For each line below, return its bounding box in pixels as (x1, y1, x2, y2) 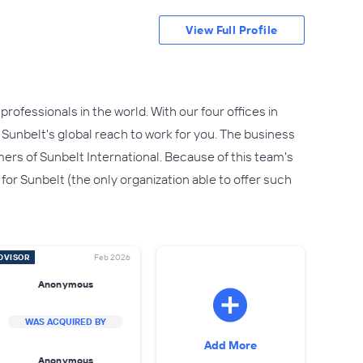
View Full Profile (186, 23, 278, 37)
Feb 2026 (93, 252, 130, 263)
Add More (203, 338, 257, 352)
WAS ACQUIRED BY (25, 316, 107, 327)
